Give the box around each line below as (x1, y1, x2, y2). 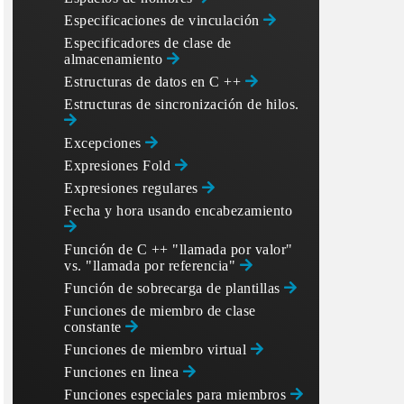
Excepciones (64, 135, 145, 151)
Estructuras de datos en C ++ (64, 74, 245, 89)
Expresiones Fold (64, 158, 175, 173)
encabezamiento (195, 203, 292, 218)
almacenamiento (64, 51, 167, 67)
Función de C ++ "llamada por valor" (64, 242, 293, 257)
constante (64, 319, 125, 335)
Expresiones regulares (64, 180, 202, 196)
